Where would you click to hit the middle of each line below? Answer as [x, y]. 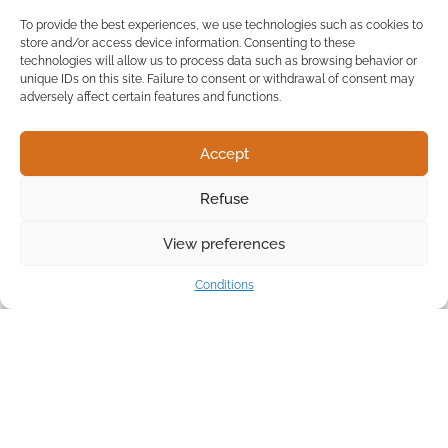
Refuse [224, 198]
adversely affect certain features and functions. [150, 97]
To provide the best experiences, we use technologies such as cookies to [221, 25]
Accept [224, 153]
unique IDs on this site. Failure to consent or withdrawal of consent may [217, 79]
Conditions [224, 285]
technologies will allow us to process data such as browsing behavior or [218, 61]
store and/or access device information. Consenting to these [187, 43]
